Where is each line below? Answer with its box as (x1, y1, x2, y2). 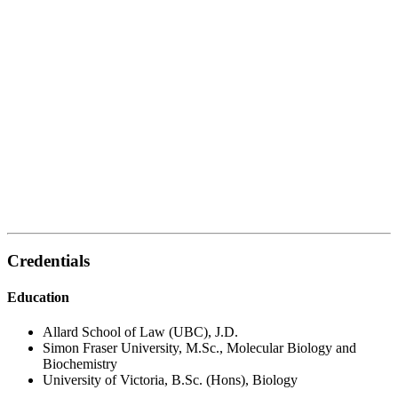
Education (7, 290, 69, 306)
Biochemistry (43, 356, 117, 372)
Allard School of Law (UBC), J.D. (43, 324, 238, 340)
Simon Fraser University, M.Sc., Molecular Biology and (43, 340, 356, 356)
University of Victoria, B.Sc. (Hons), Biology (43, 372, 298, 388)
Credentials (7, 251, 90, 270)
